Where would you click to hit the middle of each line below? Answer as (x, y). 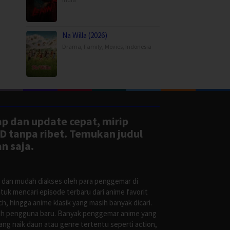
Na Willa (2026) (85, 35)
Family (93, 47)
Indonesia (138, 47)
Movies (114, 47)
